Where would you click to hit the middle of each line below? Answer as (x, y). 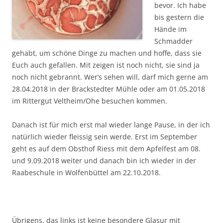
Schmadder (173, 41)
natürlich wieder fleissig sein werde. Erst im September (105, 136)
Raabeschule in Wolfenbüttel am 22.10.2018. (86, 172)
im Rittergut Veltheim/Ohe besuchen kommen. (90, 101)
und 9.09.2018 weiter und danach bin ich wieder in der (104, 160)
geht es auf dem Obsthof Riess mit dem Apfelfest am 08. (106, 148)
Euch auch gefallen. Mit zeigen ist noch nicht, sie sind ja (106, 65)
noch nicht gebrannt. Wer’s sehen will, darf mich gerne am (110, 77)
